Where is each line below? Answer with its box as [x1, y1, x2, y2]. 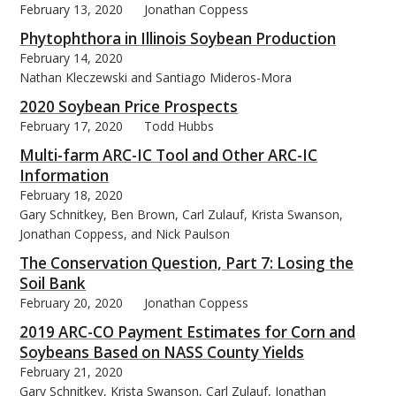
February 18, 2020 [19, 186, 124, 203]
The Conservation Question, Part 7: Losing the [19, 252, 354, 273]
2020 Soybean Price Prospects [19, 95, 239, 117]
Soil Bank [19, 272, 87, 293]
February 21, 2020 [19, 362, 124, 380]
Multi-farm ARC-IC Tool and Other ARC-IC [19, 144, 318, 165]
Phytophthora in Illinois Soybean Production [19, 27, 337, 49]
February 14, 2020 [19, 49, 124, 66]
